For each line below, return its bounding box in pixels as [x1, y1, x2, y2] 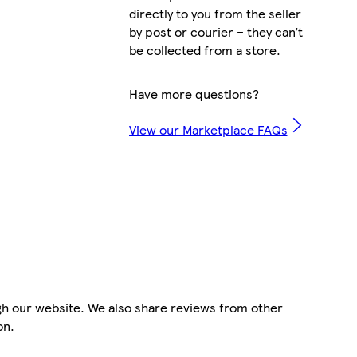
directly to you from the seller [128, 3, 301, 22]
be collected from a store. [128, 40, 280, 59]
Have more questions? [128, 84, 259, 103]
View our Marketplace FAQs [128, 120, 288, 139]
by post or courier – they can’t [128, 22, 303, 41]
